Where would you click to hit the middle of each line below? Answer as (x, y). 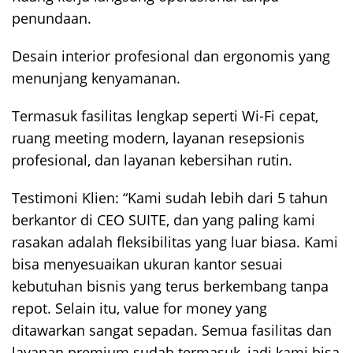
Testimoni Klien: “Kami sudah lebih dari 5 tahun (170, 198)
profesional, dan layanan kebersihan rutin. (152, 160)
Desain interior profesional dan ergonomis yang (171, 56)
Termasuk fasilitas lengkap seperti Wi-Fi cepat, (165, 116)
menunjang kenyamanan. (96, 78)
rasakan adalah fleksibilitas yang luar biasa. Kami (175, 242)
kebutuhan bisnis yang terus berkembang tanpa (170, 286)
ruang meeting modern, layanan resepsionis (158, 138)
